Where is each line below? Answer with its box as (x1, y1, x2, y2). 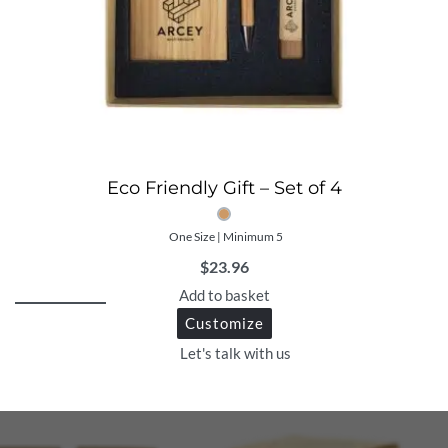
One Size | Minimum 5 (169, 229, 284, 245)
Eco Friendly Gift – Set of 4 (106, 177, 342, 200)
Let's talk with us (179, 344, 291, 363)
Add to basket (178, 286, 270, 305)
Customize (184, 314, 264, 333)
